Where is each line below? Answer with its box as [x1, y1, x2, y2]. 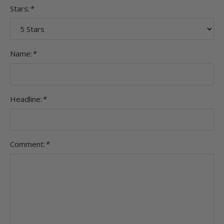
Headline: [10, 93, 42, 104]
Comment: [10, 139, 45, 149]
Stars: [10, 3, 29, 13]
